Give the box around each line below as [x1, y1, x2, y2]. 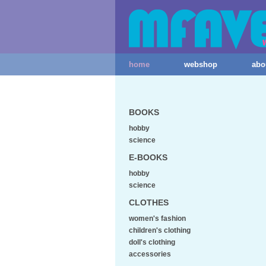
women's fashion [129, 215, 186, 222]
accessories [129, 251, 171, 258]
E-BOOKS [129, 153, 167, 162]
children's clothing [129, 227, 191, 234]
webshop [184, 60, 217, 69]
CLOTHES [129, 198, 169, 207]
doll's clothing [129, 239, 175, 246]
